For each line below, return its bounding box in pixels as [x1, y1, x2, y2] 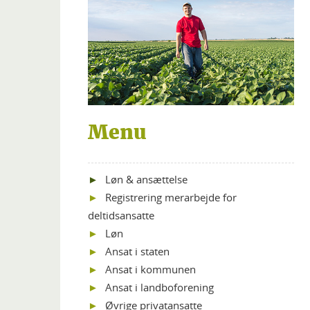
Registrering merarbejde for [105, 190, 237, 204]
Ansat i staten [105, 244, 170, 258]
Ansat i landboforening [105, 280, 214, 294]
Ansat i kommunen [105, 262, 196, 276]
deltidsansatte [88, 208, 154, 222]
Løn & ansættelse [105, 172, 188, 186]
